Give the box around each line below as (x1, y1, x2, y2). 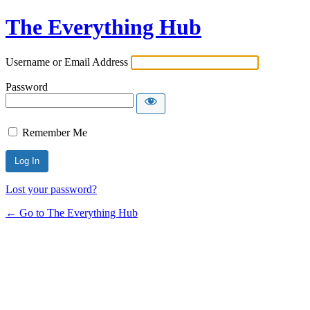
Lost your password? (6, 183, 97, 195)
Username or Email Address (6, 55, 128, 68)
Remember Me (22, 126, 87, 138)
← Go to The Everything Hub (6, 206, 138, 219)
